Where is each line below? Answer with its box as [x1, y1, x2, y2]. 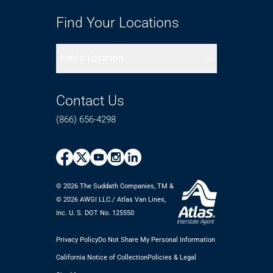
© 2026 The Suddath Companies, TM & [56, 182, 174, 190]
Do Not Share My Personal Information [98, 235, 215, 244]
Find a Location [60, 52, 123, 63]
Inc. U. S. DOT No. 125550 [56, 208, 134, 217]
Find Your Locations [56, 15, 179, 31]
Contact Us [56, 92, 124, 108]
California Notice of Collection [56, 253, 147, 261]
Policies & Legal [147, 253, 196, 261]
